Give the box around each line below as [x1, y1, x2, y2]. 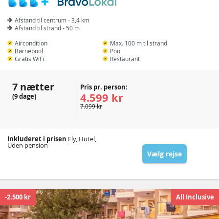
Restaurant [110, 55, 140, 63]
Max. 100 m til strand [110, 39, 168, 47]
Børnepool [15, 47, 43, 55]
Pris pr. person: [80, 83, 128, 91]
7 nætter [12, 80, 54, 93]
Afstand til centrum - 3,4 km [15, 16, 89, 24]
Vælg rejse [147, 149, 182, 158]
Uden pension [7, 141, 48, 150]
